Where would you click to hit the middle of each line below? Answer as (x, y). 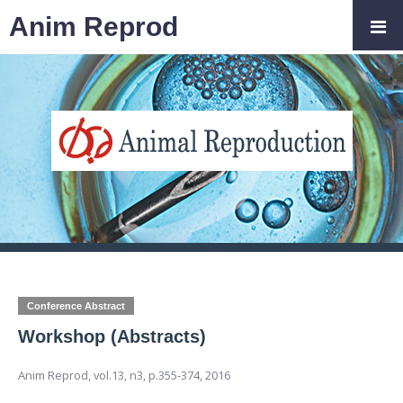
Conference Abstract (76, 306)
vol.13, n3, (121, 375)
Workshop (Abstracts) (112, 336)
